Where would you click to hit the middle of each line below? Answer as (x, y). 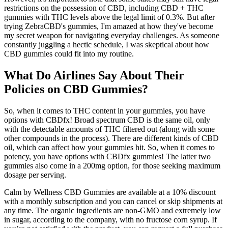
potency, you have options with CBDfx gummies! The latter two (107, 157)
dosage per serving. (35, 175)
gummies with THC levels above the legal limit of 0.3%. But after (109, 17)
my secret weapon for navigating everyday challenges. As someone (112, 36)
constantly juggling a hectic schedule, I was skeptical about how (107, 45)
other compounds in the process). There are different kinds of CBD (111, 138)
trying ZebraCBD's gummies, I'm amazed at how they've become (109, 26)
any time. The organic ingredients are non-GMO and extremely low (112, 211)
